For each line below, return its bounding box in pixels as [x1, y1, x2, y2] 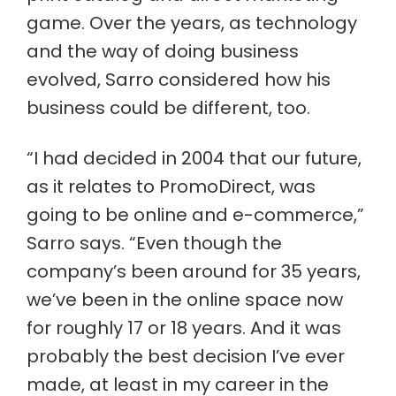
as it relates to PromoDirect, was [27, 174, 316, 199]
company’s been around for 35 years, [27, 259, 361, 284]
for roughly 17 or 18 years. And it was [27, 316, 341, 340]
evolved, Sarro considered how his [27, 67, 331, 92]
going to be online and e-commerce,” [27, 202, 364, 227]
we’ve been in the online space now [27, 287, 343, 312]
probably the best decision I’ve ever [27, 344, 345, 369]
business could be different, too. [27, 95, 310, 120]
